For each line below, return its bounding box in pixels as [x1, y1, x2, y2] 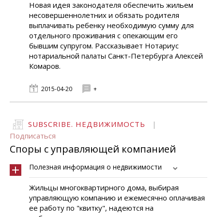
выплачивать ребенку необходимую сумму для [29, 20, 194, 30]
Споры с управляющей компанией [10, 142, 176, 155]
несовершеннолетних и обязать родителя [29, 10, 179, 20]
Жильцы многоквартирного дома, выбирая [29, 183, 179, 192]
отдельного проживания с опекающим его [29, 31, 178, 40]
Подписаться [10, 131, 56, 140]
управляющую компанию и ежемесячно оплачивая [29, 193, 205, 202]
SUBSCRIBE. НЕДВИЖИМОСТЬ [28, 119, 145, 129]
